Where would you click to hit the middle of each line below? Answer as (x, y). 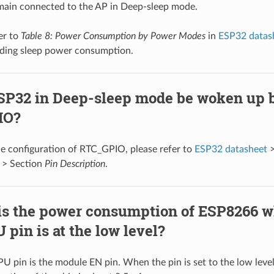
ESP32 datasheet (231, 149)
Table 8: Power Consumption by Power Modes (113, 36)
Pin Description (75, 164)
